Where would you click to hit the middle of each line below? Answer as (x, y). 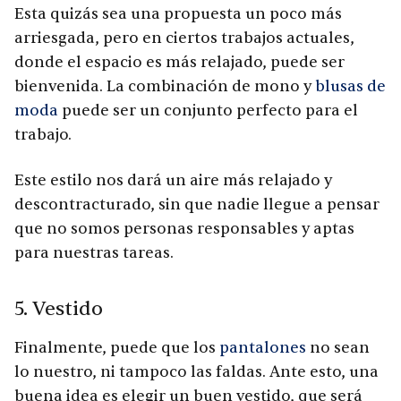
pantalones (263, 347)
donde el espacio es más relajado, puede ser (179, 62)
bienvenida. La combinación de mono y (165, 86)
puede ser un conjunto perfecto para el (208, 110)
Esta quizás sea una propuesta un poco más (178, 13)
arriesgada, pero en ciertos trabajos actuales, (184, 38)
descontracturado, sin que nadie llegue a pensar (197, 204)
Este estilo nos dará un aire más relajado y (173, 180)
